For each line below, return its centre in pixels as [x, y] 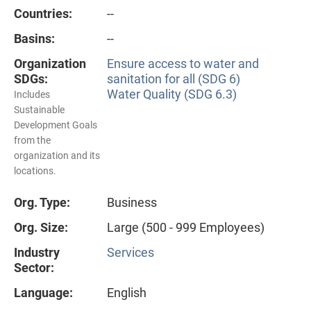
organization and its [57, 155]
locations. [35, 170]
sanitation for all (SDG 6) [174, 78]
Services [131, 252]
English [127, 292]
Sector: [34, 267]
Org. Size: [41, 227]
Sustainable [39, 109]
